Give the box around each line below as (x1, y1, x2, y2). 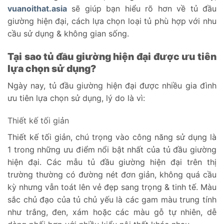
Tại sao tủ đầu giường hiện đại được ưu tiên (7, 50, 216, 63)
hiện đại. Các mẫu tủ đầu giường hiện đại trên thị (7, 157, 216, 167)
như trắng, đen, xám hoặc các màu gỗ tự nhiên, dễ (7, 207, 216, 217)
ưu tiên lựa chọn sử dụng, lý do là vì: (7, 92, 145, 103)
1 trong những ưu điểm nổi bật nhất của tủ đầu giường (7, 144, 216, 155)
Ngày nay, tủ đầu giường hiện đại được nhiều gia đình (7, 80, 216, 90)
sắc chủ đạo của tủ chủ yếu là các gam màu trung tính (7, 194, 216, 205)
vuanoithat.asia (7, 3, 67, 14)
